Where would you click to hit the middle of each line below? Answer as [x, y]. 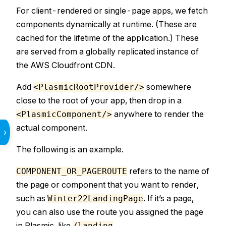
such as [32, 198]
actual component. [52, 128]
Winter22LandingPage [95, 199]
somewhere [168, 87]
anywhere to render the [158, 114]
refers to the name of [168, 171]
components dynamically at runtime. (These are [106, 24]
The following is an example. [70, 149]
